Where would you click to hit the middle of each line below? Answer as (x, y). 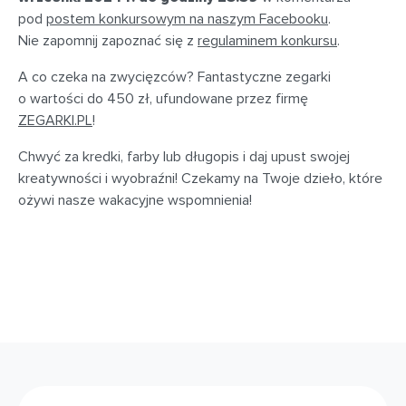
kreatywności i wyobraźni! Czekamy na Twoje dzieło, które (200, 179)
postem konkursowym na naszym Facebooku (187, 19)
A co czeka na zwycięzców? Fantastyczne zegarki (174, 77)
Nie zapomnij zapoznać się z (108, 41)
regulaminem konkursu (267, 41)
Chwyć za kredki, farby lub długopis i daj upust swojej (184, 157)
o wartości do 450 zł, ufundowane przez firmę (163, 99)
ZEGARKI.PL (55, 121)
